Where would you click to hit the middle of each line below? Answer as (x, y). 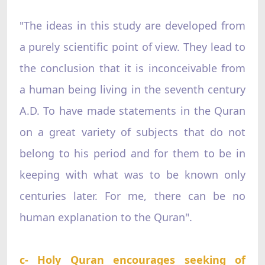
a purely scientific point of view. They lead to (132, 46)
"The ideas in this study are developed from (132, 25)
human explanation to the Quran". (106, 217)
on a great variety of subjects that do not (132, 132)
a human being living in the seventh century (132, 89)
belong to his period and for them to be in (132, 153)
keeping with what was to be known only (132, 174)
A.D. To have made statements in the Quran (132, 110)
